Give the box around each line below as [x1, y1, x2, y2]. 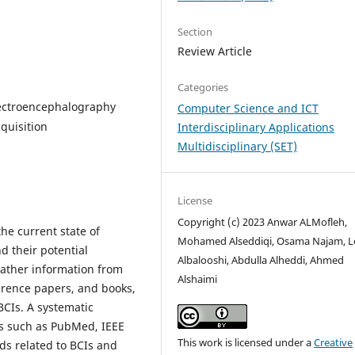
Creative [314, 334, 353, 349]
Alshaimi [177, 271, 218, 286]
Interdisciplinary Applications [177, 119, 335, 135]
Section [177, 24, 213, 39]
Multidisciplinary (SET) [177, 138, 298, 154]
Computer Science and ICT [177, 100, 319, 116]
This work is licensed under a [177, 334, 315, 349]
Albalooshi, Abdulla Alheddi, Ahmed [177, 252, 345, 267]
